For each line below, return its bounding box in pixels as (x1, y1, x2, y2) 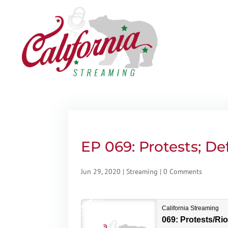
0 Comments (163, 167, 203, 176)
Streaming (126, 167, 158, 176)
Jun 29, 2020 (81, 167, 121, 176)
